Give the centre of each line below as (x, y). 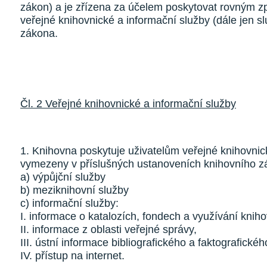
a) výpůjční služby (63, 177)
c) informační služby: (69, 203)
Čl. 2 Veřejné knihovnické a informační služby (128, 104)
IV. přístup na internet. (72, 256)
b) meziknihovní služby (74, 190)
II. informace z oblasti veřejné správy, (108, 229)
